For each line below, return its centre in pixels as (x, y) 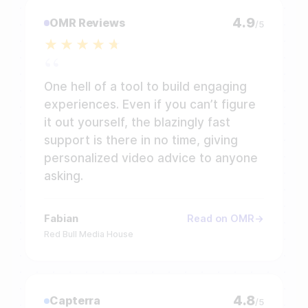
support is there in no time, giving (141, 140)
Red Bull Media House (89, 234)
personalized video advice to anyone (151, 158)
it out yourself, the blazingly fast (137, 122)
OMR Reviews (87, 23)
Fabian (61, 219)
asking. (64, 176)
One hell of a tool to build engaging (145, 87)
